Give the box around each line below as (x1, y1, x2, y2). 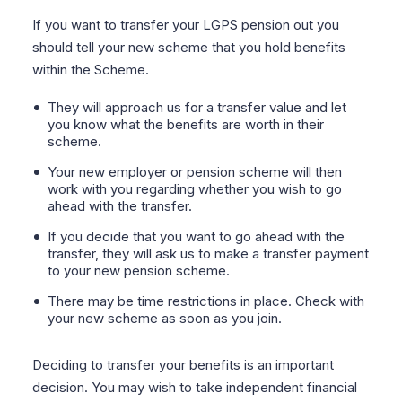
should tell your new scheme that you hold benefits (31, 39, 345, 56)
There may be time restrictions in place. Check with (47, 293, 364, 310)
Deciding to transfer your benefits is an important (31, 356, 334, 373)
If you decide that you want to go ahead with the (47, 228, 345, 245)
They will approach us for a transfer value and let (47, 99, 346, 116)
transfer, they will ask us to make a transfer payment (47, 245, 369, 262)
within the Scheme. (31, 61, 149, 78)
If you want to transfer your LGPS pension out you (31, 16, 339, 33)
